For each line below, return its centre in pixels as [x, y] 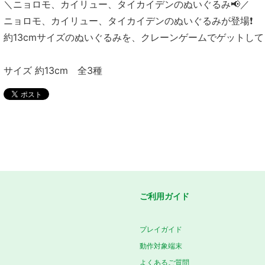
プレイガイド [161, 230]
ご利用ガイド [164, 196]
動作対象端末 [161, 246]
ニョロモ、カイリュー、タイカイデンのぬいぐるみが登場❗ [128, 21]
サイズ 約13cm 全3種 [53, 71]
